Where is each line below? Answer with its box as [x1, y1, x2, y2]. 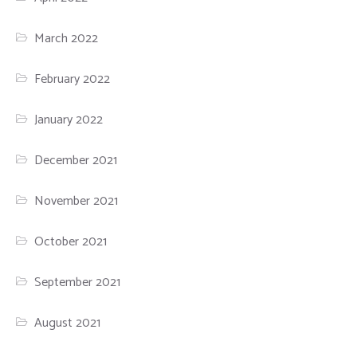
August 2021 [34, 312, 101, 334]
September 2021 [34, 271, 121, 293]
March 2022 [34, 27, 99, 49]
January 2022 [34, 108, 104, 131]
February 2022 [34, 68, 111, 90]
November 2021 [34, 190, 119, 212]
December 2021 [34, 149, 118, 171]
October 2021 [34, 230, 108, 253]
